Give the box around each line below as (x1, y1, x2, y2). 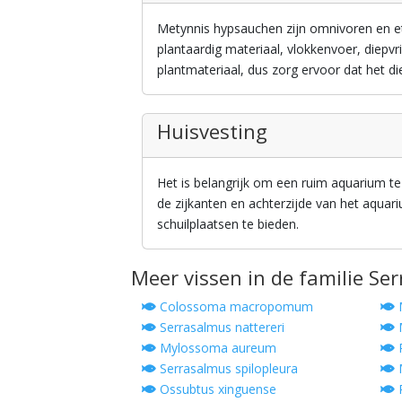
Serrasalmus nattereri (156, 318, 285, 336)
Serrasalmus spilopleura (156, 359, 299, 377)
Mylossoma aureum (156, 338, 277, 356)
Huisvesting (157, 117, 268, 144)
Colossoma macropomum (156, 297, 314, 315)
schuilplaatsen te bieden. (157, 214, 300, 232)
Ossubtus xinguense (156, 380, 277, 398)
